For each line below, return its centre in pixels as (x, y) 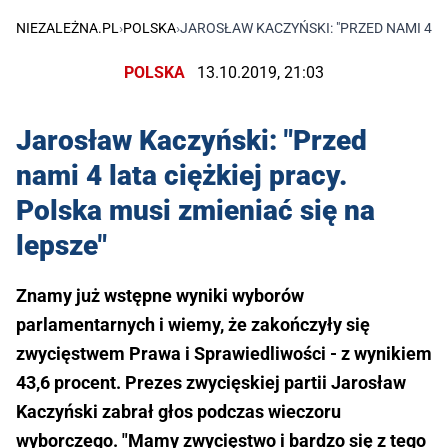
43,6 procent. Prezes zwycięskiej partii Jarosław (211, 382)
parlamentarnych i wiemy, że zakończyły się (193, 324)
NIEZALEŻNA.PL (67, 28)
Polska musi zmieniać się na (195, 210)
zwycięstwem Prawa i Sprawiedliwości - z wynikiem (224, 353)
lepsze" (61, 245)
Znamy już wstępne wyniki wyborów (160, 295)
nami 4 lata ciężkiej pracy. (181, 175)
